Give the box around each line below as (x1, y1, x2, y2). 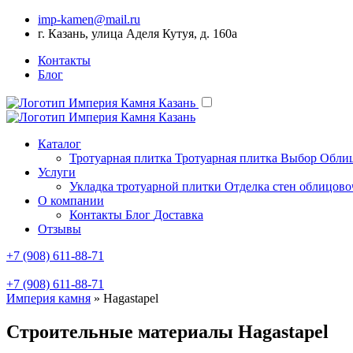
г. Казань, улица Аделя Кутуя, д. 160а (38, 27, 237, 40)
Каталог (38, 137, 81, 150)
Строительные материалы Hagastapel (6, 321, 329, 342)
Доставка (154, 208, 203, 221)
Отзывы (38, 222, 81, 236)
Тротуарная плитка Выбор (175, 151, 317, 165)
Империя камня (6, 292, 91, 305)
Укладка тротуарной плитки (69, 180, 221, 193)
